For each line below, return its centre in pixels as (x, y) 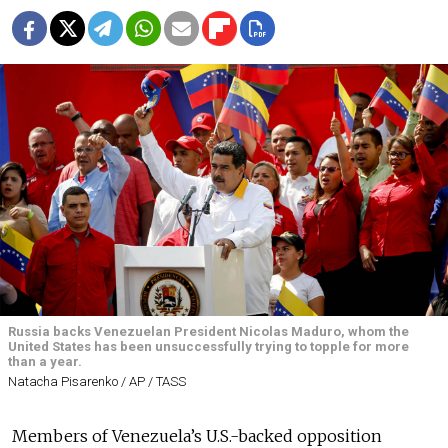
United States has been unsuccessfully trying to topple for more (208, 347)
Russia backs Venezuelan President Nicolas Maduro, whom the (208, 332)
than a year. (45, 362)
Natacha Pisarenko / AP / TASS (97, 382)
